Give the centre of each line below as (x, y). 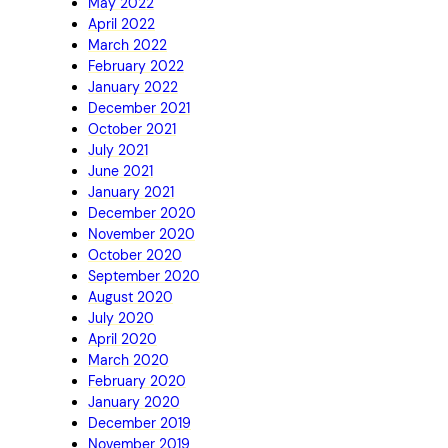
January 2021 (131, 191)
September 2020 (144, 275)
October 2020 (135, 254)
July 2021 (118, 149)
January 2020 (134, 401)
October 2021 (132, 128)
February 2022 (136, 65)
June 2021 (120, 170)
